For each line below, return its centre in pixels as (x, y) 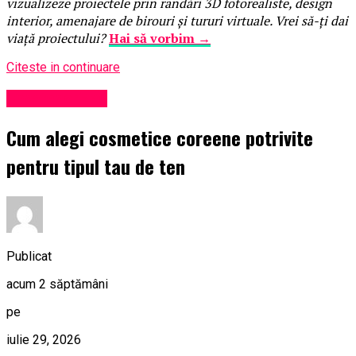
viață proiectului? (56, 38)
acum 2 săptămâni (57, 284)
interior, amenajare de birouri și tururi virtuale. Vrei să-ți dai (177, 20)
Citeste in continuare (63, 67)
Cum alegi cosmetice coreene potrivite (160, 137)
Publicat (29, 256)
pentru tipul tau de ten (96, 166)
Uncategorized (57, 98)
